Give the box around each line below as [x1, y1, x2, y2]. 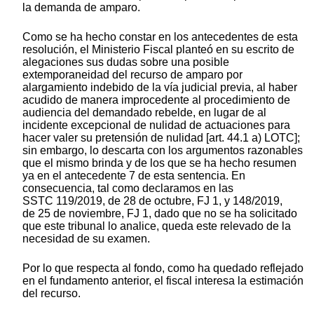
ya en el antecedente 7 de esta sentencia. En [22, 169, 245, 182]
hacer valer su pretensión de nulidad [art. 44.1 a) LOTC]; [22, 131, 300, 144]
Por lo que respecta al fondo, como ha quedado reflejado [22, 261, 303, 274]
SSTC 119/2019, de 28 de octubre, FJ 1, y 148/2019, [22, 194, 282, 207]
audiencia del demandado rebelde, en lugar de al [22, 106, 266, 118]
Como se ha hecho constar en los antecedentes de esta [22, 30, 298, 43]
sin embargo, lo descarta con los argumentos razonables [22, 144, 303, 156]
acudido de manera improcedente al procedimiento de [22, 93, 290, 106]
